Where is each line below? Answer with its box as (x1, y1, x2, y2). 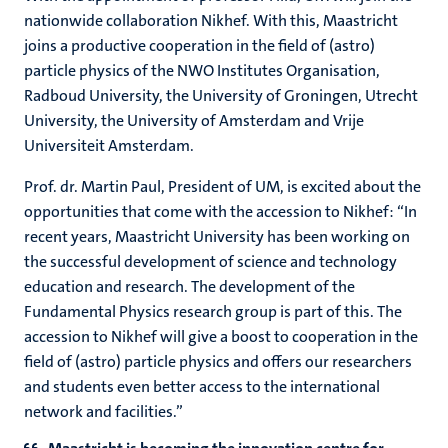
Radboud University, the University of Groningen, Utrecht (24, 85, 418, 106)
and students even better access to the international (24, 376, 380, 397)
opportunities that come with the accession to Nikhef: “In (24, 201, 417, 222)
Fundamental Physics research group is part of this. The (24, 301, 402, 322)
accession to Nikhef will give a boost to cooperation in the (24, 326, 418, 347)
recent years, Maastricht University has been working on (24, 226, 410, 247)
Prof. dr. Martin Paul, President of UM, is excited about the (24, 176, 421, 197)
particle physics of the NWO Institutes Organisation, (24, 60, 380, 81)
